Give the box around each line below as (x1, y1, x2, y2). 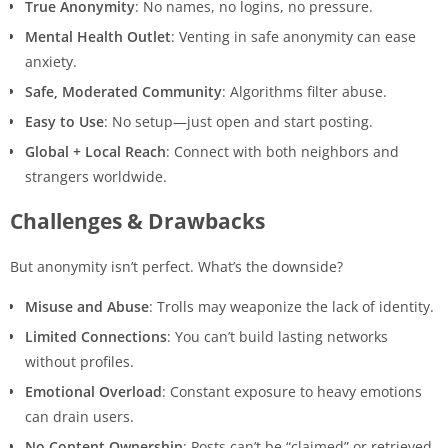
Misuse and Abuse (25, 296, 149, 316)
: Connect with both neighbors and (166, 141, 399, 161)
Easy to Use (25, 111, 104, 131)
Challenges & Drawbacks (10, 206, 265, 235)
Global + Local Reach (25, 141, 166, 161)
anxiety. (25, 51, 77, 71)
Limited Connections (25, 326, 167, 346)
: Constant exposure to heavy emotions (162, 381, 422, 401)
